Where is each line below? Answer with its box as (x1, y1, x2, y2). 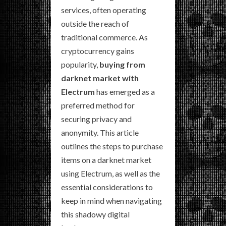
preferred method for (61, 100, 135, 110)
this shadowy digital (61, 209, 130, 219)
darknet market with (61, 73, 139, 83)
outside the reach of (61, 18, 129, 28)
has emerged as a (95, 86, 155, 96)
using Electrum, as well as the (61, 168, 160, 178)
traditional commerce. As (61, 32, 148, 42)
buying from (99, 59, 145, 69)
